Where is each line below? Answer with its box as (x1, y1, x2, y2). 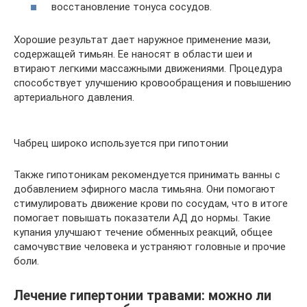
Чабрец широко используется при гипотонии (14, 137, 228, 149)
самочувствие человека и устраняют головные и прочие (14, 241, 286, 253)
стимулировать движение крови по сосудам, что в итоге (14, 197, 288, 210)
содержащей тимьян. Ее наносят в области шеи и (14, 48, 252, 60)
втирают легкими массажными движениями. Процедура (14, 62, 282, 75)
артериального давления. (14, 91, 134, 103)
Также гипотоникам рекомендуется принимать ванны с (14, 169, 280, 181)
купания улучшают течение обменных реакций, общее (14, 226, 273, 238)
